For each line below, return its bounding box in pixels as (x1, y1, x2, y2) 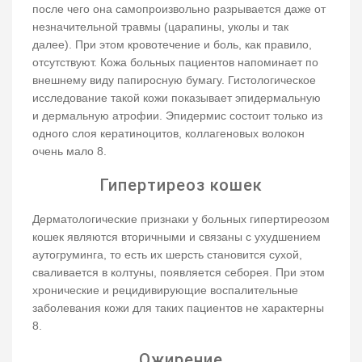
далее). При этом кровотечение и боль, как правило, (32, 37, 312, 51)
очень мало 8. (32, 144, 107, 158)
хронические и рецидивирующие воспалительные (32, 283, 298, 297)
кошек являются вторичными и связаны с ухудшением (32, 229, 321, 243)
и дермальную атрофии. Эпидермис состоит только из (32, 108, 322, 122)
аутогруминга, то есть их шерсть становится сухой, (32, 247, 302, 261)
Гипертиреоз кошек (99, 175, 263, 195)
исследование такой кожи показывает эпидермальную (32, 90, 321, 104)
